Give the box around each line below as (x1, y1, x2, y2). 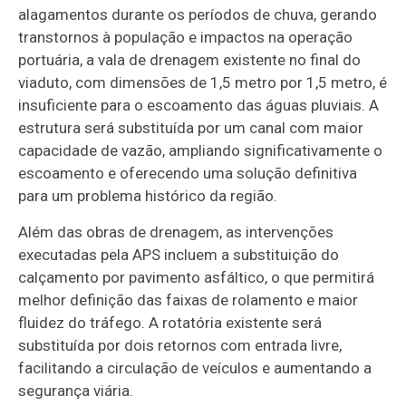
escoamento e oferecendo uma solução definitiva (18, 163, 358, 182)
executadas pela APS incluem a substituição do (18, 245, 340, 264)
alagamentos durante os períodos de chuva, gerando (18, 5, 378, 24)
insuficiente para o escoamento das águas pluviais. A (18, 95, 380, 114)
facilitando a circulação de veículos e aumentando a (18, 358, 372, 377)
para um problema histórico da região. (18, 186, 278, 205)
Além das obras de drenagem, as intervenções (18, 222, 334, 241)
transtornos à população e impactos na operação (18, 27, 353, 46)
